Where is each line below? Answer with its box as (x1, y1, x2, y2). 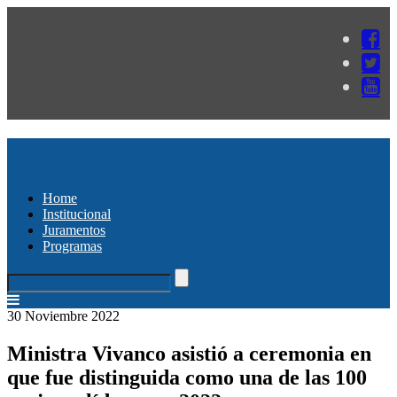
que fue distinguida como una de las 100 (7, 365, 367, 389)
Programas (43, 237, 102, 253)
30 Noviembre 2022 (7, 307, 120, 323)
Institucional (43, 206, 111, 222)
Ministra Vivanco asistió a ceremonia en (7, 341, 371, 365)
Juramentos (43, 222, 105, 237)
